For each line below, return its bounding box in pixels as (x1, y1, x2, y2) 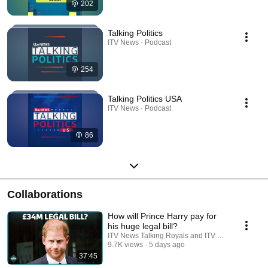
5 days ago (149, 240, 185, 249)
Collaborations (7, 188, 83, 201)
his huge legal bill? (108, 221, 178, 232)
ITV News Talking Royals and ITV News (108, 232, 236, 240)
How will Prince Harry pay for (108, 211, 217, 221)
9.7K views (108, 240, 143, 249)
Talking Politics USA (108, 94, 182, 104)
